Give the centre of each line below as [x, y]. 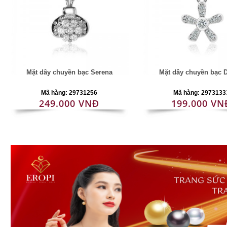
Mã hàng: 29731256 [69, 93]
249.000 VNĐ [69, 103]
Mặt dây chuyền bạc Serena [69, 72]
